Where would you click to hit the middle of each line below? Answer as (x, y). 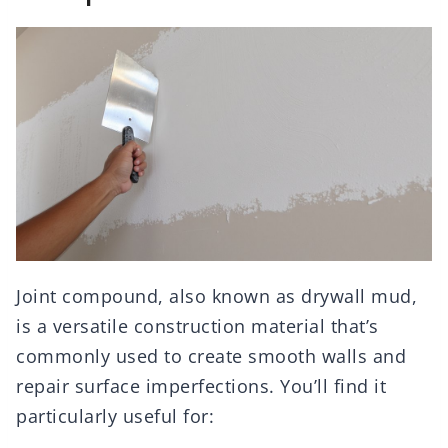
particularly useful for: (115, 415)
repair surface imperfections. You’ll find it (201, 385)
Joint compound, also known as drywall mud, (216, 295)
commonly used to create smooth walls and (211, 355)
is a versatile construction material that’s (197, 325)
